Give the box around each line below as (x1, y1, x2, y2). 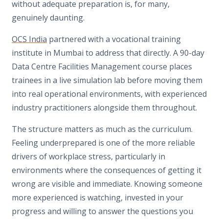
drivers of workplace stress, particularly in (12, 151, 165, 162)
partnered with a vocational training (47, 33, 181, 44)
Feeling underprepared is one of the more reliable (12, 137, 195, 148)
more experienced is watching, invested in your (12, 192, 183, 203)
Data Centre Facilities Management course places (12, 61, 192, 72)
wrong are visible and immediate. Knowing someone (12, 178, 202, 189)
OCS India (12, 33, 47, 44)
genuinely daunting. (12, 12, 85, 23)
